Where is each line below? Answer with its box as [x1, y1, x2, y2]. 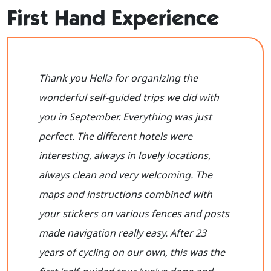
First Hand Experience [7, 5, 219, 31]
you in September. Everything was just [39, 110, 212, 124]
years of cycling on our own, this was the [39, 246, 225, 260]
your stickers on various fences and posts [39, 207, 229, 221]
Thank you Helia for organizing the [39, 71, 198, 85]
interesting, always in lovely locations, [39, 149, 211, 163]
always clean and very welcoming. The [39, 168, 212, 182]
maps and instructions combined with [39, 188, 212, 201]
